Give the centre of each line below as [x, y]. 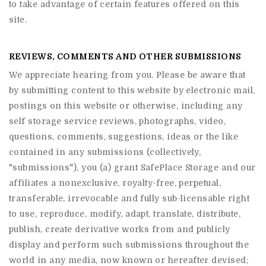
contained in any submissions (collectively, [105, 152]
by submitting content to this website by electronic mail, [132, 90]
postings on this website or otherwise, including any [126, 106]
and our [237, 167]
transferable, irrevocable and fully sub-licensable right [129, 198]
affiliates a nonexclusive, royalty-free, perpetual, [115, 183]
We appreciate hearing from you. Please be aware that [127, 75]
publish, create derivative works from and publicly [120, 229]
